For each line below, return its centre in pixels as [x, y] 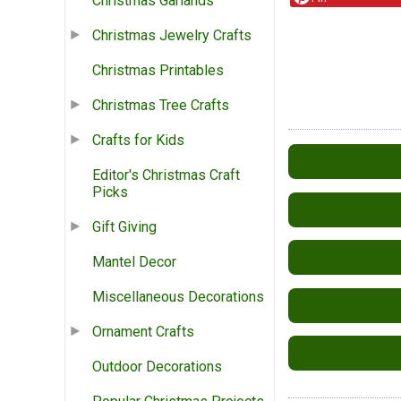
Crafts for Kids [138, 141]
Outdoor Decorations [157, 367]
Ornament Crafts [143, 332]
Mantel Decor [134, 262]
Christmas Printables [158, 71]
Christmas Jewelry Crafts [172, 36]
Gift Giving [124, 227]
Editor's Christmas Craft [166, 175]
